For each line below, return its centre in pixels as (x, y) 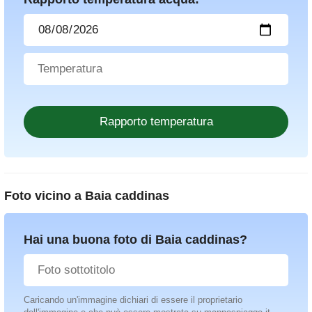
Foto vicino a (45, 196)
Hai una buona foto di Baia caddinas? (135, 240)
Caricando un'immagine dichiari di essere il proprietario (133, 300)
